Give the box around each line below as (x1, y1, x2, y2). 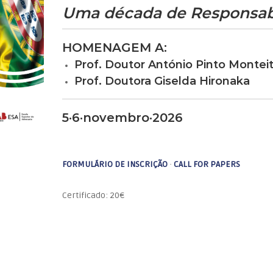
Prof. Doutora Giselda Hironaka (74, 74, 250, 88)
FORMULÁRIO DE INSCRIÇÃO (62, 159, 168, 170)
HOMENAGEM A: (62, 40, 168, 55)
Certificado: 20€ (62, 190, 125, 201)
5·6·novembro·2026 (62, 110, 183, 126)
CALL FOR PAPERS (174, 159, 241, 170)
